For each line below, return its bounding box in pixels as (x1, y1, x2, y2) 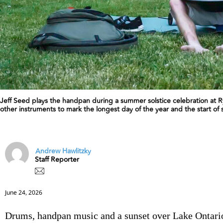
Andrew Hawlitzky (35, 146, 91, 157)
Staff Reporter (35, 154, 79, 165)
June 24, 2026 (5, 188, 42, 197)
